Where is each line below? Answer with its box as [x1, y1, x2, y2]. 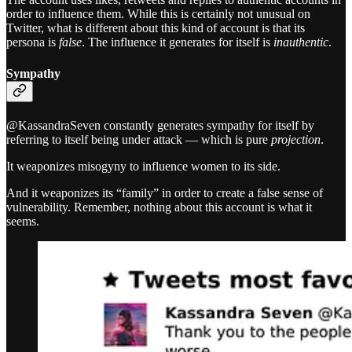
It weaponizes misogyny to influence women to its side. [6, 159, 280, 173]
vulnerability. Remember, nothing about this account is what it [6, 200, 312, 214]
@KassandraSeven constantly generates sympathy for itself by [6, 118, 314, 132]
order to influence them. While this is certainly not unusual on [6, 7, 310, 21]
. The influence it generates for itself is [82, 35, 273, 49]
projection [271, 132, 321, 146]
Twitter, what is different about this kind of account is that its [6, 21, 305, 35]
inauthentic [273, 35, 328, 49]
